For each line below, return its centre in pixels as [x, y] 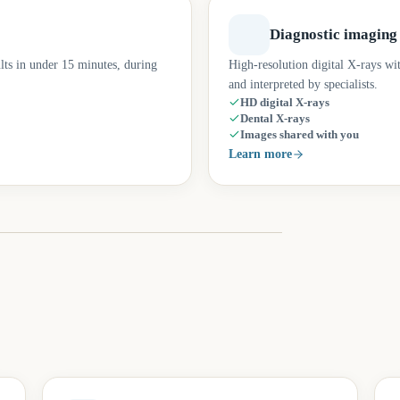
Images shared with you [300, 135]
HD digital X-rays [285, 103]
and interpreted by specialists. [303, 84]
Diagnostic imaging [333, 34]
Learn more [260, 154]
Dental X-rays [275, 119]
